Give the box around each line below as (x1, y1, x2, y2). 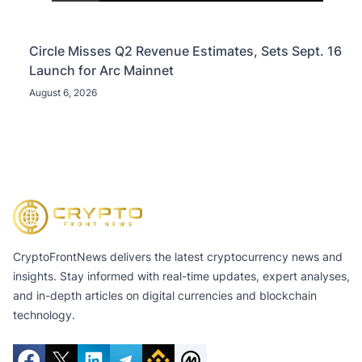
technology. (13, 308, 75, 322)
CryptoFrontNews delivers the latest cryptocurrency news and (13, 250, 343, 264)
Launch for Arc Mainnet (29, 61, 174, 78)
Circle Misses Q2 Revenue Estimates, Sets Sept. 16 (29, 42, 342, 59)
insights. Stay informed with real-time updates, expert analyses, (13, 269, 350, 284)
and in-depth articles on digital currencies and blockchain (13, 288, 317, 303)
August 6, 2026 (29, 86, 97, 99)
